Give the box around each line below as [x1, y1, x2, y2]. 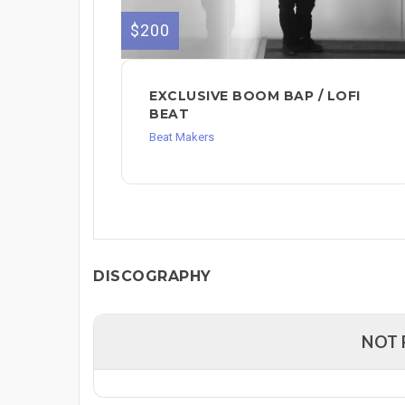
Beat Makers [149, 129, 214, 144]
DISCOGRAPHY [93, 267, 212, 285]
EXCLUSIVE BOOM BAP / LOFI [149, 87, 361, 104]
